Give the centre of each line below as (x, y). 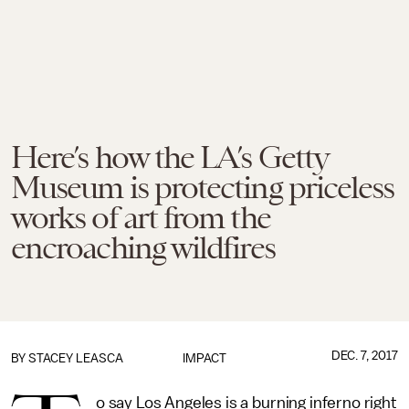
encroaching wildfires (143, 247)
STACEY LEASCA (76, 358)
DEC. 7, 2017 (364, 356)
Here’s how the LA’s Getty (169, 157)
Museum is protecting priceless (203, 187)
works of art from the (141, 217)
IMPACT (204, 358)
